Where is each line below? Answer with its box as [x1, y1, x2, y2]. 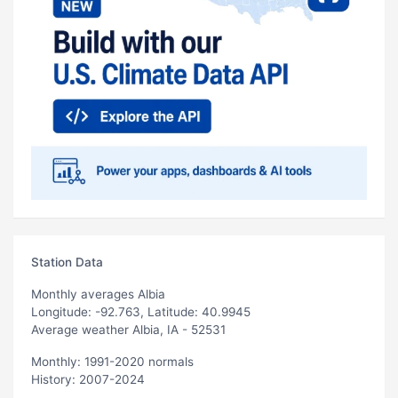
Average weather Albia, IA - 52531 [31, 322, 226, 337]
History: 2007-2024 [31, 371, 145, 386]
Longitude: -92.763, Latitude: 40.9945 [31, 304, 251, 319]
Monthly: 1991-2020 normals [31, 354, 194, 369]
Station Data [31, 254, 103, 269]
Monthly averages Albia [31, 286, 165, 301]
